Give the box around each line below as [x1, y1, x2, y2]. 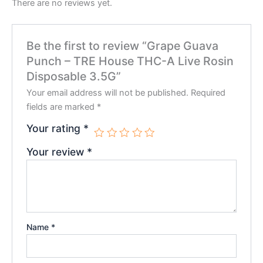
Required [191, 87, 226, 98]
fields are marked [26, 101, 97, 112]
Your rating [26, 122, 84, 134]
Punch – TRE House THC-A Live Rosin [26, 53, 234, 68]
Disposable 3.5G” [26, 69, 122, 83]
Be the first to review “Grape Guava [26, 38, 219, 53]
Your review [26, 145, 87, 158]
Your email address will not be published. [26, 87, 189, 98]
